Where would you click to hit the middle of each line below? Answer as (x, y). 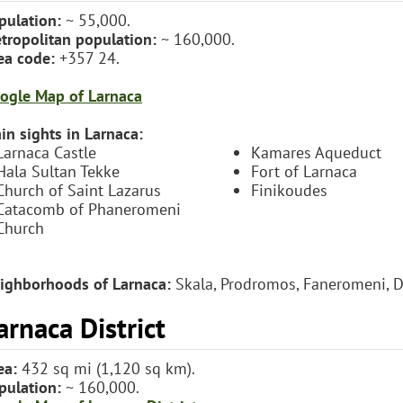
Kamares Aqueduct (316, 152)
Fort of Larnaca (304, 171)
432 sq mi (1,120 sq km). (106, 368)
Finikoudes (289, 190)
